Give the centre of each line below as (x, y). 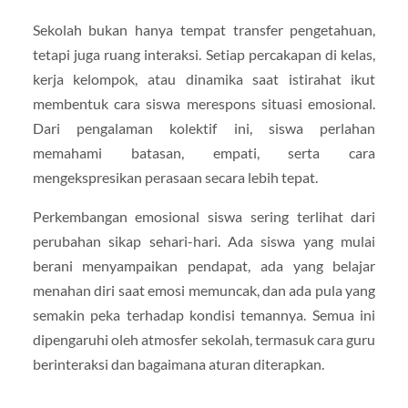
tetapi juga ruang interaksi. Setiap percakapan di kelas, (204, 54)
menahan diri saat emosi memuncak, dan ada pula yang (204, 290)
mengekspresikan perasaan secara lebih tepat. (175, 177)
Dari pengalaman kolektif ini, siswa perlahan (204, 127)
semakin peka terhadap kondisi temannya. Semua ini (204, 314)
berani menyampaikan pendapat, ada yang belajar (204, 265)
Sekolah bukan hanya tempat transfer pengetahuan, (204, 29)
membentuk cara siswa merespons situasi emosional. (204, 103)
